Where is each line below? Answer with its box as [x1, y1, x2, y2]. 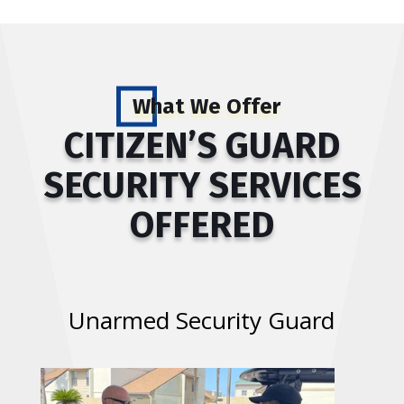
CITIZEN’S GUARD [64, 124, 340, 169]
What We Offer [132, 94, 280, 120]
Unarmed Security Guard [69, 304, 335, 337]
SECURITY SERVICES [42, 164, 362, 208]
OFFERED [130, 204, 274, 248]
